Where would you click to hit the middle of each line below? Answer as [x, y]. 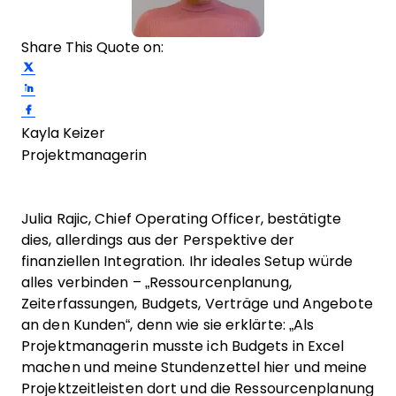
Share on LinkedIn [95, 86]
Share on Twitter [89, 65]
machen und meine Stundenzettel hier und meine [194, 367]
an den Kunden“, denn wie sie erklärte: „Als [168, 325]
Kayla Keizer [63, 133]
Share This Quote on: [92, 47]
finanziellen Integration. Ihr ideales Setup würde [187, 261]
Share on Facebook [96, 107]
